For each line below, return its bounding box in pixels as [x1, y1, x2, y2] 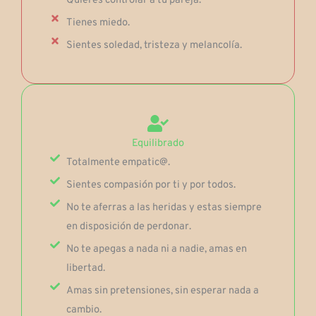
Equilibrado [132, 136, 184, 150]
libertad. [66, 261, 105, 275]
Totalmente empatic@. [66, 155, 170, 169]
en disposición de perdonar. [66, 219, 191, 233]
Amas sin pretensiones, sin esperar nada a [66, 284, 259, 298]
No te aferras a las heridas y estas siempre [66, 200, 262, 214]
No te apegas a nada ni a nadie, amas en [66, 242, 247, 256]
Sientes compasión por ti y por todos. [66, 178, 236, 192]
